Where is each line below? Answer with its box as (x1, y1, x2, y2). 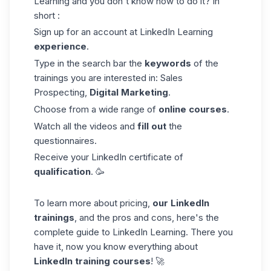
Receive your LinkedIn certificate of (34, 151, 183, 163)
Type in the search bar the (34, 57, 145, 69)
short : (34, 9, 60, 21)
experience (34, 41, 87, 53)
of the (191, 57, 218, 69)
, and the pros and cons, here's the (74, 212, 219, 223)
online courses (158, 103, 227, 115)
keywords (145, 57, 191, 69)
